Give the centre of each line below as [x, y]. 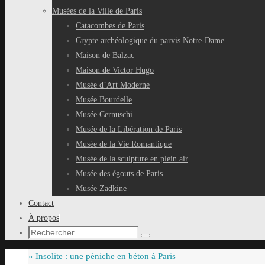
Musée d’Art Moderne [113, 85]
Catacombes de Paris [110, 26]
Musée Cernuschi [104, 114]
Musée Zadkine [101, 188]
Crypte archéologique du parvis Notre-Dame [150, 41]
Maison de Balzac [105, 55]
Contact [41, 203]
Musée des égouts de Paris [119, 174]
